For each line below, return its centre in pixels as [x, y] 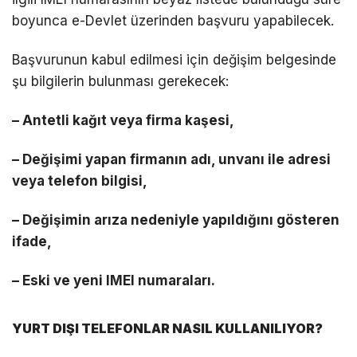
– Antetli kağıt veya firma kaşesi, [123, 121]
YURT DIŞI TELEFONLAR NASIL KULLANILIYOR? [167, 328]
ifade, [32, 242]
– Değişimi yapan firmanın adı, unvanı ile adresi [171, 160]
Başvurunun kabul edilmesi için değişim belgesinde [174, 60]
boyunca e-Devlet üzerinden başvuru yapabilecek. [173, 21]
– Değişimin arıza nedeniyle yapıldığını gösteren [176, 220]
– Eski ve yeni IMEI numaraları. [114, 281]
